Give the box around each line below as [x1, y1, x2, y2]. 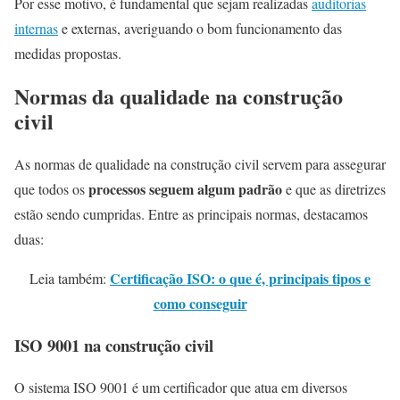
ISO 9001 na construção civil [14, 332, 213, 357]
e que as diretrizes [286, 179, 386, 199]
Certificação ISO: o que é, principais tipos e [110, 268, 371, 289]
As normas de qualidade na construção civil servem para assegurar [14, 154, 386, 174]
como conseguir [153, 293, 247, 314]
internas [14, 19, 58, 38]
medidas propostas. [14, 44, 130, 63]
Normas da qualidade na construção [14, 80, 343, 112]
